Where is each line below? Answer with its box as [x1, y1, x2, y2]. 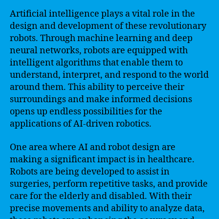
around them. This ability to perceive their [10, 82, 184, 93]
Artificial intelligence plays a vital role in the [10, 8, 195, 20]
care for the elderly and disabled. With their [10, 190, 192, 202]
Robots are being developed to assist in [10, 166, 170, 177]
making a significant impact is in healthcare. [10, 153, 195, 165]
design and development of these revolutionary [10, 21, 206, 32]
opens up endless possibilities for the [10, 106, 162, 117]
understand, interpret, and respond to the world [10, 69, 209, 81]
